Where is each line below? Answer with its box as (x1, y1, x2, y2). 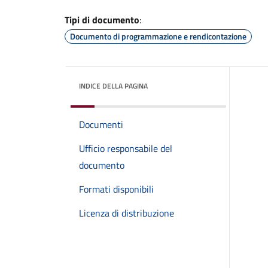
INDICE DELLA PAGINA (79, 80, 148, 92)
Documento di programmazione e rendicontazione (70, 30, 246, 42)
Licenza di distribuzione (79, 206, 174, 220)
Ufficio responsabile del (79, 141, 172, 156)
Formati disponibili (79, 182, 154, 196)
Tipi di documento (65, 13, 139, 27)
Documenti (79, 117, 123, 132)
